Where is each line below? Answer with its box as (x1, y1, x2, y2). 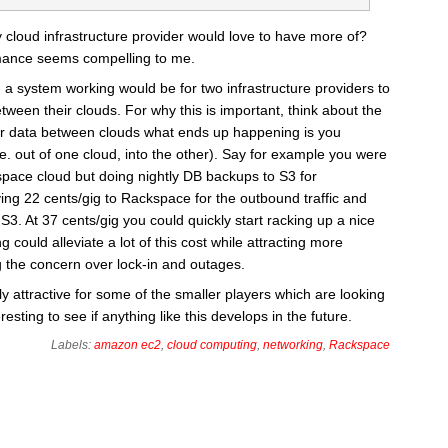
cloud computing (167, 338, 257, 352)
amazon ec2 (94, 338, 161, 352)
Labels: (51, 338, 94, 352)
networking (263, 338, 323, 352)
